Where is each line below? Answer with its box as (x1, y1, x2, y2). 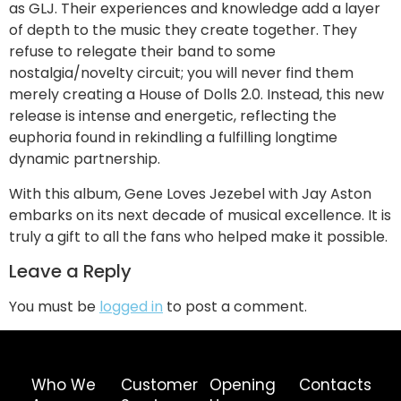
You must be (9, 296, 99, 318)
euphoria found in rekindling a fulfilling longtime (9, 127, 337, 149)
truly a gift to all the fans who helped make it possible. (9, 226, 388, 247)
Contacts (298, 374, 371, 397)
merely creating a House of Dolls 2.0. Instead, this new (9, 84, 384, 106)
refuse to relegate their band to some (9, 41, 276, 63)
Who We (31, 374, 96, 397)
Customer (120, 374, 198, 397)
